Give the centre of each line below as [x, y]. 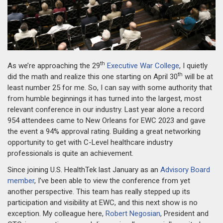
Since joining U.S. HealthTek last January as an [84, 169]
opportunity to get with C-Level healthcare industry [90, 142]
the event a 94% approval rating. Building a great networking [104, 131]
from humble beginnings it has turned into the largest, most [105, 98]
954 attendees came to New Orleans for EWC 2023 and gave [107, 120]
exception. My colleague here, [56, 213]
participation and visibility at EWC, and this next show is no [103, 202]
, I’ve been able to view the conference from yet [112, 180]
